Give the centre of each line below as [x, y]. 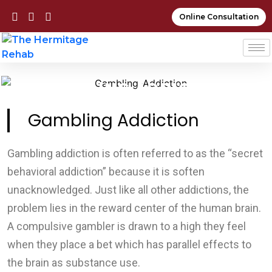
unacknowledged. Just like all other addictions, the [128, 189]
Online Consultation [219, 17]
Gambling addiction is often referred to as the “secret [135, 153]
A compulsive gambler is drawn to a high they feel [127, 226]
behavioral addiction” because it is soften [106, 171]
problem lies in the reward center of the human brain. [134, 208]
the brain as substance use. [74, 262]
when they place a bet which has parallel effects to [129, 244]
